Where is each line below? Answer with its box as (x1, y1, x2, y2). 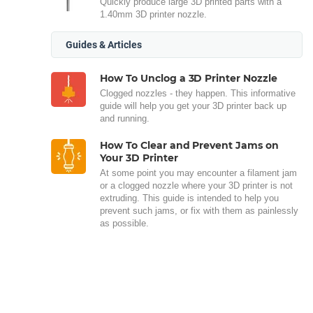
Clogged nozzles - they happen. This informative (100, 88, 296, 99)
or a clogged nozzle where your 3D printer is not (100, 180, 293, 191)
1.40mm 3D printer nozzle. (100, 9, 207, 20)
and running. (100, 113, 152, 124)
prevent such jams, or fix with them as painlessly (100, 205, 298, 216)
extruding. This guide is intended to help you (100, 193, 279, 203)
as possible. (100, 218, 149, 228)
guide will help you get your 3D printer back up (100, 101, 286, 111)
